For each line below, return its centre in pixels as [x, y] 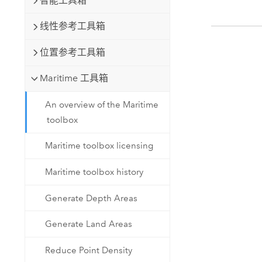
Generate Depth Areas [92, 198]
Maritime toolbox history [94, 172]
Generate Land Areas [89, 224]
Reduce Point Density [89, 250]
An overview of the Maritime [102, 104]
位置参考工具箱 [72, 52]
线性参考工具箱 [72, 26]
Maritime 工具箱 [74, 78]
